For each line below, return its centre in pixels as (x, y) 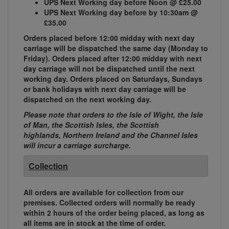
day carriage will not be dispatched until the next (109, 69)
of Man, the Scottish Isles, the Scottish (91, 125)
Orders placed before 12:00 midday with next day (109, 38)
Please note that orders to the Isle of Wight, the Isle (113, 115)
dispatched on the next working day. (87, 99)
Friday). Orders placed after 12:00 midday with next (113, 59)
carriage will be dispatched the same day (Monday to (116, 48)
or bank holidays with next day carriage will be (105, 89)
